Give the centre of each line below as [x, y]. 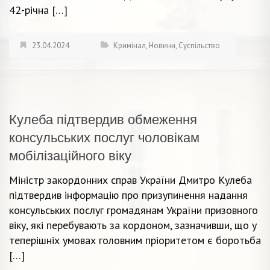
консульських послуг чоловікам [104, 137]
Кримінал [130, 45]
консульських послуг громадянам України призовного [133, 210]
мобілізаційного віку [70, 155]
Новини [162, 45]
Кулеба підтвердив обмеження [103, 119]
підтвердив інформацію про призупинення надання [128, 195]
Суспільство [199, 45]
